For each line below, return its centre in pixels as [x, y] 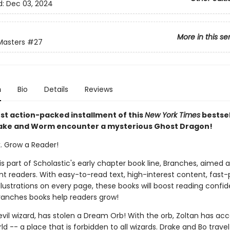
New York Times [172, 115]
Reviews [99, 89]
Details [56, 89]
